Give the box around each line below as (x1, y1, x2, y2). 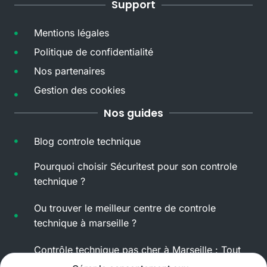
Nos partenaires (33, 65, 105, 77)
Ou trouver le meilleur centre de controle (33, 201, 216, 214)
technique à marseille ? (33, 216, 136, 229)
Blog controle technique (33, 135, 141, 147)
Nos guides (104, 105, 163, 120)
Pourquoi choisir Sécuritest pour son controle (33, 160, 237, 172)
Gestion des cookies (33, 84, 125, 97)
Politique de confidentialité (33, 46, 153, 58)
